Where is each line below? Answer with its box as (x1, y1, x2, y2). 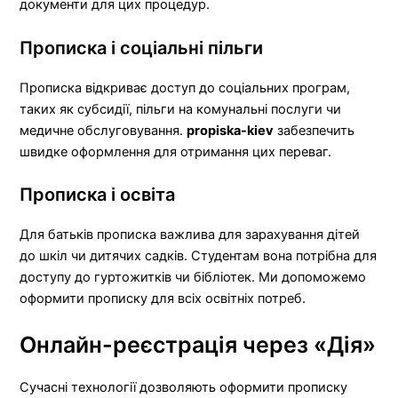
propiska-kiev (187, 122, 275, 139)
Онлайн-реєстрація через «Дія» (20, 330, 377, 358)
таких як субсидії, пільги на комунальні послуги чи (20, 100, 342, 117)
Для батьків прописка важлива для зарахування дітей (20, 227, 361, 243)
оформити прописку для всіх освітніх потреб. (20, 291, 306, 307)
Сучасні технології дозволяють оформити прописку (20, 378, 348, 395)
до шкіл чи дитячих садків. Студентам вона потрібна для (20, 248, 378, 265)
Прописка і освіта (20, 184, 176, 206)
